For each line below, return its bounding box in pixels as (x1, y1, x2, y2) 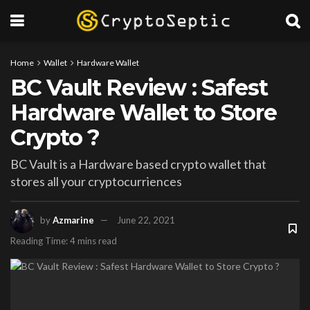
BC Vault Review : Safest (10, 74, 268, 101)
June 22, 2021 (117, 214, 175, 226)
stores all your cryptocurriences (10, 173, 182, 189)
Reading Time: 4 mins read (10, 235, 117, 246)
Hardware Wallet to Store (10, 99, 277, 126)
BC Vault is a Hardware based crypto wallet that (10, 156, 266, 172)
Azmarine (53, 214, 94, 226)
